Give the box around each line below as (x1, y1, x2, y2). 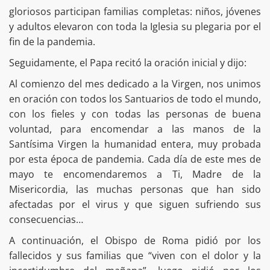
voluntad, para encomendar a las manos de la (9, 122, 261, 136)
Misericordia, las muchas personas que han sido (9, 183, 261, 196)
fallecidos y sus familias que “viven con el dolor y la (9, 249, 261, 263)
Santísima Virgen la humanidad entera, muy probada (9, 137, 261, 151)
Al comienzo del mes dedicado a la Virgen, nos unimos (9, 77, 261, 91)
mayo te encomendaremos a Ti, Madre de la (9, 168, 261, 181)
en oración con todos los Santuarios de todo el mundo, (9, 92, 261, 106)
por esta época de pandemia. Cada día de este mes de (9, 152, 261, 166)
